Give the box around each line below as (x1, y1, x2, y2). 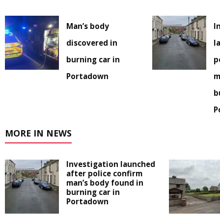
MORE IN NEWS (5, 127, 72, 139)
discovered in (66, 38, 117, 48)
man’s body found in (66, 178, 143, 188)
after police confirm (66, 168, 142, 179)
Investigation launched (66, 159, 155, 169)
